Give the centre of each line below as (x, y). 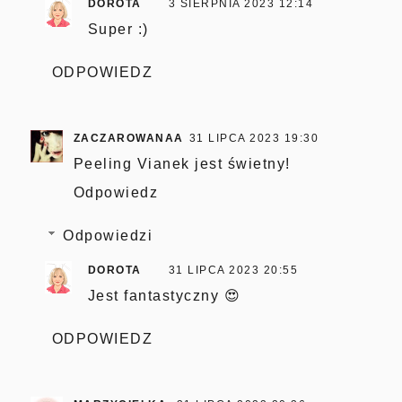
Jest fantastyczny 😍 (164, 295)
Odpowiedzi (108, 235)
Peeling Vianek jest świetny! (182, 163)
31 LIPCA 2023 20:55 (233, 270)
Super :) (118, 29)
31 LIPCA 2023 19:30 (254, 138)
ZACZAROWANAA (128, 138)
